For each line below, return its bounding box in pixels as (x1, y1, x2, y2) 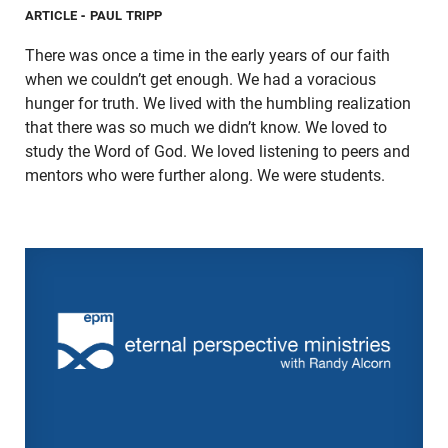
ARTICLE (25, 7, 78, 23)
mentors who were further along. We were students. (25, 165, 385, 185)
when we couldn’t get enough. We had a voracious (25, 69, 376, 89)
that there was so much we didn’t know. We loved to (25, 117, 387, 137)
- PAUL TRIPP (81, 7, 163, 23)
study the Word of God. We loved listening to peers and (25, 141, 410, 161)
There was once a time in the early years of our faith (25, 45, 390, 65)
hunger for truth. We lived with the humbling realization (25, 93, 411, 113)
